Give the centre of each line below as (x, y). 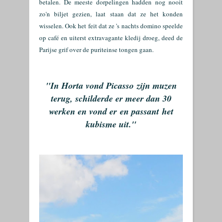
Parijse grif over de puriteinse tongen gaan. (96, 50)
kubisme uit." (111, 124)
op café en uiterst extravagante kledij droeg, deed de (111, 38)
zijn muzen (157, 85)
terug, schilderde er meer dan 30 (111, 98)
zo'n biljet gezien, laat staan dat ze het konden (111, 14)
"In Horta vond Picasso (91, 85)
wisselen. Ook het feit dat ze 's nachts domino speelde (111, 26)
